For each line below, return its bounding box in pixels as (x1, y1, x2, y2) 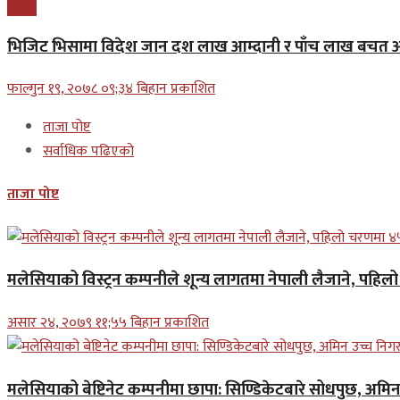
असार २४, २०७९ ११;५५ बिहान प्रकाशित (7, 311, 209, 336)
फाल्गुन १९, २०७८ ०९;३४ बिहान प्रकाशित (7, 77, 215, 102)
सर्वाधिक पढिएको (43, 139, 134, 164)
